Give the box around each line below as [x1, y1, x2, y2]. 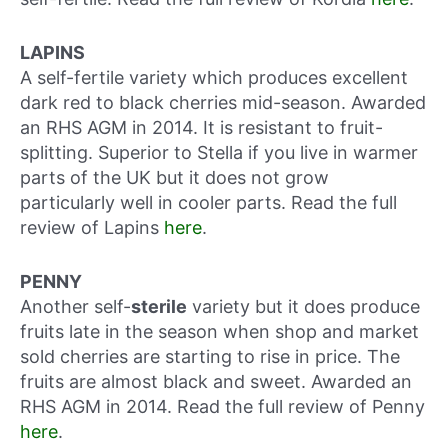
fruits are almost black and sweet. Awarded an [20, 371, 412, 393]
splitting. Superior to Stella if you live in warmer [20, 142, 418, 164]
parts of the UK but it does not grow [20, 167, 329, 189]
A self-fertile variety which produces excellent [20, 67, 408, 89]
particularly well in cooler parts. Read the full [20, 192, 397, 214]
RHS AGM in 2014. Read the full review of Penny [20, 396, 425, 418]
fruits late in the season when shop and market [20, 321, 419, 343]
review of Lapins [20, 217, 164, 239]
